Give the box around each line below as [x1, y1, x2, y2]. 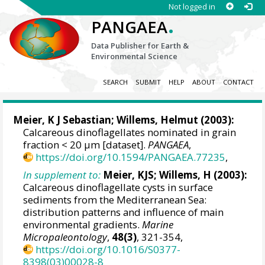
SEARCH [102, 77, 128, 87]
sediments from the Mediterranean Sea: [23, 192, 207, 206]
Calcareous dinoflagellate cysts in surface [23, 180, 214, 194]
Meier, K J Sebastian [13, 113, 112, 127]
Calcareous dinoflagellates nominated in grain [23, 125, 237, 140]
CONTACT [222, 77, 254, 87]
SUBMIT [135, 77, 161, 87]
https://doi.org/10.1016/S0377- [35, 242, 181, 256]
